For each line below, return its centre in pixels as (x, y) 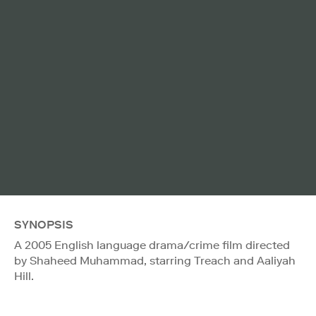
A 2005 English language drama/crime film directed (152, 245)
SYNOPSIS (44, 224)
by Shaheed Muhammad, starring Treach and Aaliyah (155, 260)
